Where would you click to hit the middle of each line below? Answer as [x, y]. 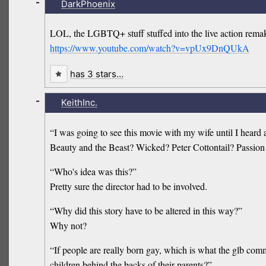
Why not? [69, 225]
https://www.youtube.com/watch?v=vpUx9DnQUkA [150, 47]
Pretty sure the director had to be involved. [129, 186]
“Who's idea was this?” [94, 171]
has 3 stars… [97, 74]
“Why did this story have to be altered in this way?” [146, 210]
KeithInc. [79, 103]
